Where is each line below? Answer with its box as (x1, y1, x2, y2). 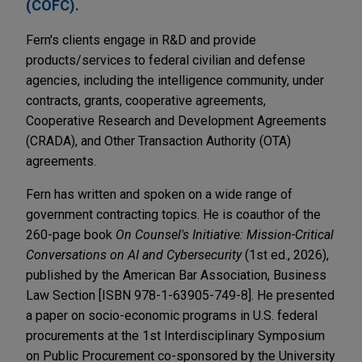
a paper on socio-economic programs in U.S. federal (26, 308, 318, 324)
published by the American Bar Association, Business (26, 267, 326, 284)
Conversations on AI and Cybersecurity (26, 247, 242, 263)
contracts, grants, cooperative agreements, (26, 93, 266, 109)
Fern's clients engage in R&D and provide (26, 32, 256, 48)
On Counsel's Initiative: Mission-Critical (116, 227, 334, 243)
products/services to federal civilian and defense (26, 53, 305, 69)
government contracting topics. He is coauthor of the (26, 207, 321, 223)
